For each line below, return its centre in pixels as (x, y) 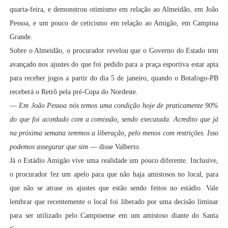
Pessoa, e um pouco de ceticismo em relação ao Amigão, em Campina (114, 23)
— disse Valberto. (114, 147)
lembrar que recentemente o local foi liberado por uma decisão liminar (114, 202)
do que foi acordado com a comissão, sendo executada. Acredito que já (114, 120)
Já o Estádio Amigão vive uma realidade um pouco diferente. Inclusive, (114, 161)
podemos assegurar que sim (49, 147)
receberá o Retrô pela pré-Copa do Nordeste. (74, 92)
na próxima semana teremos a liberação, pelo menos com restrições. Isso (114, 133)
